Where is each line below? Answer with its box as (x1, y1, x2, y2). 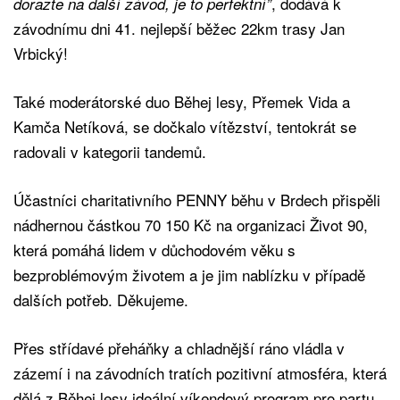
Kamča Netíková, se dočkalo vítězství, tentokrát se (13, 114, 356, 137)
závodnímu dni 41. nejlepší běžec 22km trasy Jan (13, 16, 345, 39)
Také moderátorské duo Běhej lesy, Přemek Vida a (13, 89, 350, 112)
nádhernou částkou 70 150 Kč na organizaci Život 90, (13, 212, 368, 236)
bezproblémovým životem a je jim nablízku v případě (13, 262, 365, 286)
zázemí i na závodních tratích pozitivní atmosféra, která (13, 361, 387, 384)
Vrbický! (13, 41, 68, 64)
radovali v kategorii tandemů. (13, 139, 206, 162)
